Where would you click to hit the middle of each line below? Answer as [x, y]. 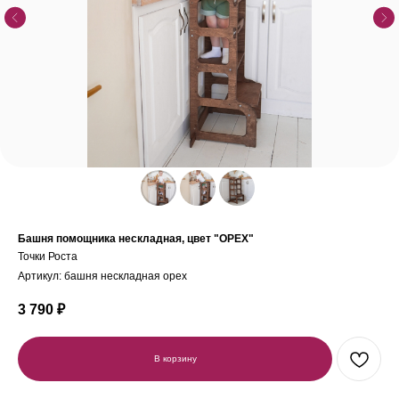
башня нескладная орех [126, 276]
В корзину [175, 358]
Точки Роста [48, 256]
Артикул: [41, 276]
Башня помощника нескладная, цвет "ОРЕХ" [136, 239]
